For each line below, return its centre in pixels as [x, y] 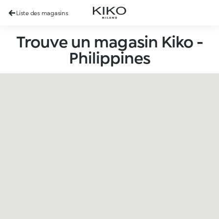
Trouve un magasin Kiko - [109, 41]
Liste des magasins [42, 13]
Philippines [109, 57]
